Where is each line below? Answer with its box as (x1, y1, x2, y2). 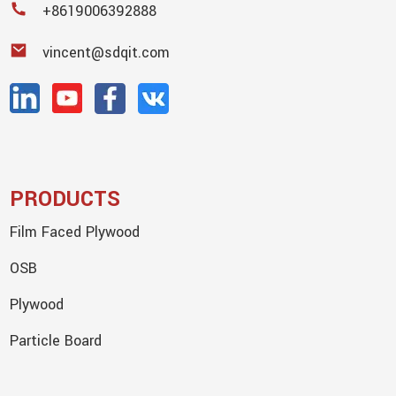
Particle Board (10, 330, 103, 351)
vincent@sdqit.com (42, 42, 171, 63)
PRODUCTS (10, 184, 121, 214)
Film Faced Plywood (10, 221, 141, 242)
